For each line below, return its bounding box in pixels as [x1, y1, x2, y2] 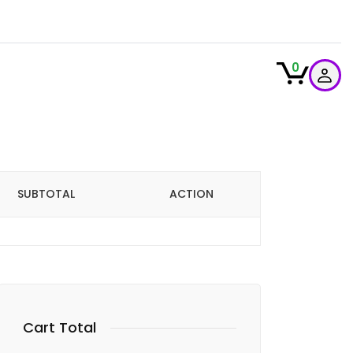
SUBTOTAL [17, 186, 75, 202]
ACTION [169, 186, 214, 202]
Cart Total [23, 318, 96, 337]
